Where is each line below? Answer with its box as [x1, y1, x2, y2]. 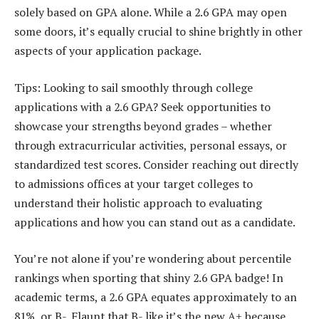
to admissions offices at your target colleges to [14, 175, 253, 192]
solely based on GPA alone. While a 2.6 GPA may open [14, 4, 287, 21]
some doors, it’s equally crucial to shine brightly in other [14, 23, 303, 40]
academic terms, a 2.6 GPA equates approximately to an [14, 289, 297, 305]
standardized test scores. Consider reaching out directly [14, 156, 298, 172]
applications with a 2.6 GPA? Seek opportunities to [14, 98, 271, 115]
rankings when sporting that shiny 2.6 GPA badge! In [14, 270, 283, 286]
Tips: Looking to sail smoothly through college [14, 79, 253, 95]
